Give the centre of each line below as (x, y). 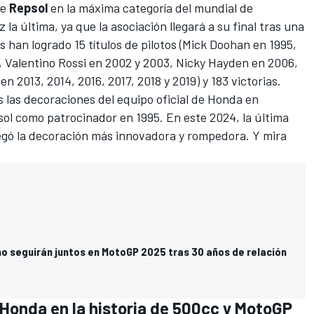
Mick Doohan (216, 45)
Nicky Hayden (212, 63)
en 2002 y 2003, (131, 63)
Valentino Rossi (46, 63)
